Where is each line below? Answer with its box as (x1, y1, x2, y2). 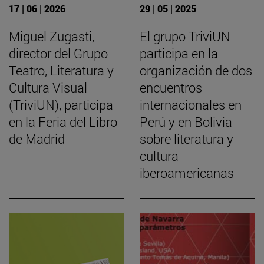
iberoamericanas (140, 164, 234, 182)
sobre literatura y (140, 130, 233, 148)
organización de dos (140, 62, 252, 80)
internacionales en (140, 96, 242, 114)
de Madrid (9, 130, 65, 148)
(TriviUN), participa (9, 96, 113, 114)
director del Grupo (9, 45, 108, 62)
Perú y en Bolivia (140, 113, 232, 131)
